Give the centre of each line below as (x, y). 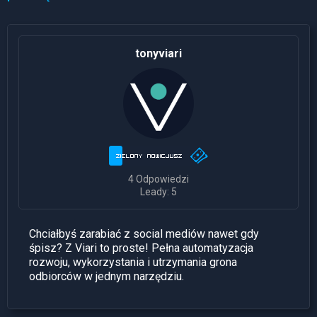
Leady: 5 (158, 192)
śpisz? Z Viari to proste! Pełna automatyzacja (141, 248)
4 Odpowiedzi (158, 179)
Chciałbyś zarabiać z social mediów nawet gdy (144, 234)
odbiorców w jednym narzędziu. (106, 277)
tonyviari (158, 54)
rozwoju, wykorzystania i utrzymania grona (133, 263)
